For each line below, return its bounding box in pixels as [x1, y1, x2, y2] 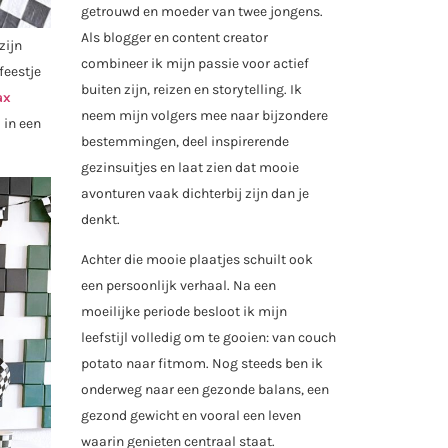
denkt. [81, 210, 120, 228]
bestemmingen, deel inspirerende [81, 132, 289, 150]
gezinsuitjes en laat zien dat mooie [81, 158, 299, 176]
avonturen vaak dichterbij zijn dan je [81, 184, 309, 202]
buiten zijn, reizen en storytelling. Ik [81, 80, 302, 98]
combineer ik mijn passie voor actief [81, 54, 309, 72]
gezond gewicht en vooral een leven [81, 406, 301, 424]
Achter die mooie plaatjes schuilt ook [81, 250, 313, 268]
